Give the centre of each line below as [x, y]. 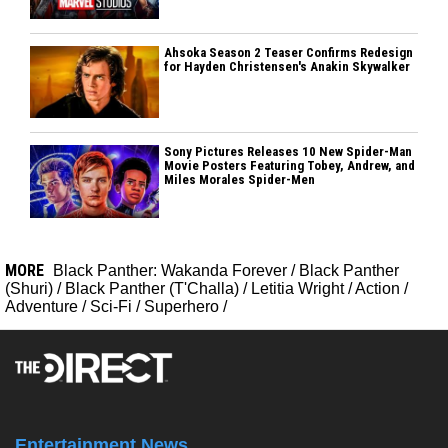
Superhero [181, 307]
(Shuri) [29, 289]
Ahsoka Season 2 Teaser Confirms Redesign [289, 52]
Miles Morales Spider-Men [240, 180]
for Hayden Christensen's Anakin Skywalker [287, 66]
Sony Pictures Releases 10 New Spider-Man [288, 152]
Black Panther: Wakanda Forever [170, 271]
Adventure [41, 307]
